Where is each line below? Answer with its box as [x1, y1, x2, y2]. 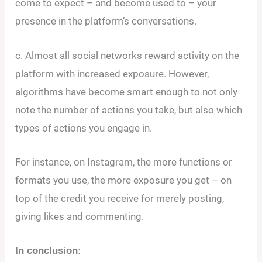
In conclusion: [15, 244, 82, 256]
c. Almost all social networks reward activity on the [15, 49, 240, 61]
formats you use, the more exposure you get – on [15, 174, 232, 186]
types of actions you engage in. [15, 122, 153, 134]
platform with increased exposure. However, [15, 67, 209, 80]
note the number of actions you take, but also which [15, 104, 243, 116]
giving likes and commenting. [15, 210, 144, 222]
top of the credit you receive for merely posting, [15, 192, 225, 204]
